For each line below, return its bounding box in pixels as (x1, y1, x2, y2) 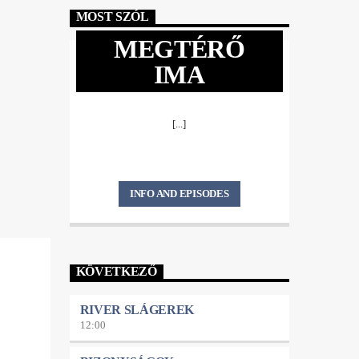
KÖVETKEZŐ (75, 264, 157, 279)
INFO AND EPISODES (129, 188, 229, 200)
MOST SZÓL (75, 10, 149, 24)
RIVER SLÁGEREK (79, 302, 195, 317)
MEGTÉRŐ (114, 34, 245, 63)
